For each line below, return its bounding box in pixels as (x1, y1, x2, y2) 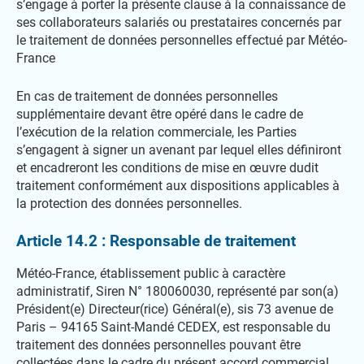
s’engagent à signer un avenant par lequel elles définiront (16, 142, 341, 158)
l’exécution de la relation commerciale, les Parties (16, 124, 297, 140)
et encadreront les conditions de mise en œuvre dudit (16, 160, 318, 175)
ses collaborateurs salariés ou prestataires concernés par (16, 15, 341, 30)
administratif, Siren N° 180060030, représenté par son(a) (16, 284, 339, 299)
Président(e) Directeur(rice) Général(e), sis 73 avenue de (16, 301, 333, 317)
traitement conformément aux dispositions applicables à (16, 178, 340, 193)
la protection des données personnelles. (16, 196, 242, 211)
